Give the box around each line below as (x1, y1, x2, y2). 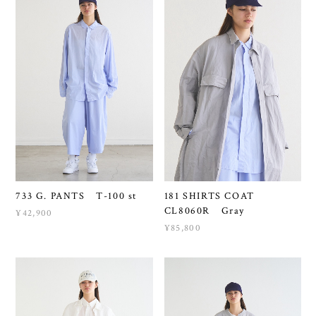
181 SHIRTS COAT (164, 190, 266, 203)
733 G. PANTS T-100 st (16, 190, 137, 203)
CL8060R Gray (164, 205, 245, 218)
